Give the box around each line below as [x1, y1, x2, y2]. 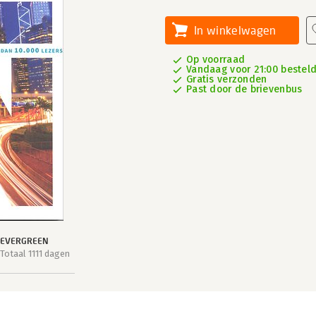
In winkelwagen [194, 23, 276, 37]
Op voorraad [186, 54, 245, 66]
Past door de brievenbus [186, 83, 303, 95]
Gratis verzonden [186, 73, 267, 85]
